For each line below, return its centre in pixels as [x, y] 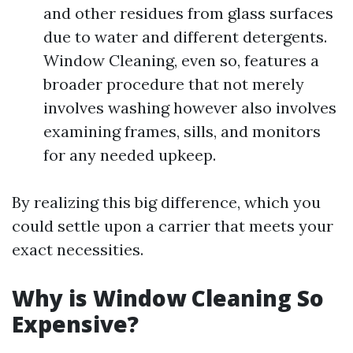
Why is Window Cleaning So [168, 298]
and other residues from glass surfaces [188, 13]
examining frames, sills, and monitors [182, 131]
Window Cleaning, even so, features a [181, 60]
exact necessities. [78, 249]
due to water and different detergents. [185, 37]
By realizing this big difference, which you [166, 202]
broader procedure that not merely [174, 84]
